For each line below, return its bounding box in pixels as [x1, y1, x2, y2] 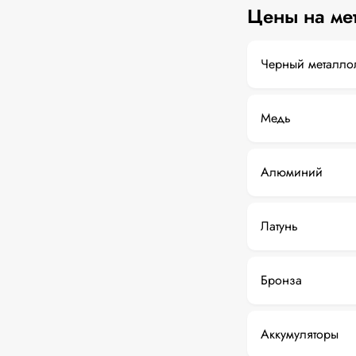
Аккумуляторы [260, 325, 339, 343]
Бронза [260, 271, 302, 289]
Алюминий [260, 163, 323, 181]
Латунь [260, 217, 298, 235]
